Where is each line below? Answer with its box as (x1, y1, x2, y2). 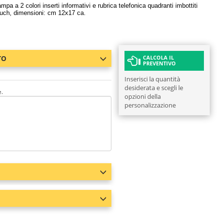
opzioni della (124, 92, 161, 101)
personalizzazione (124, 101, 176, 109)
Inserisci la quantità (124, 75, 180, 83)
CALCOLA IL (142, 54, 174, 61)
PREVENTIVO (142, 60, 176, 67)
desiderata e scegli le (124, 83, 183, 92)
